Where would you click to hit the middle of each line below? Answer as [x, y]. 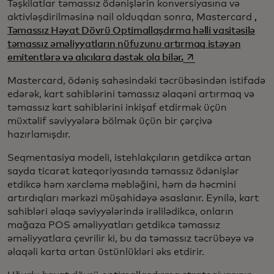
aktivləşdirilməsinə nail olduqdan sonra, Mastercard [131, 17]
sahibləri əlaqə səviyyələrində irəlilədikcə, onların [120, 211]
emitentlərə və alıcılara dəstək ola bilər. [95, 57]
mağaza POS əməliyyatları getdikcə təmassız [114, 225]
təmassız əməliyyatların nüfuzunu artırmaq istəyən [124, 44]
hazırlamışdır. [39, 134]
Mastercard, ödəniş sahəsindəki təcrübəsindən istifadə [136, 80]
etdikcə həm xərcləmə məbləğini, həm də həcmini [122, 184]
